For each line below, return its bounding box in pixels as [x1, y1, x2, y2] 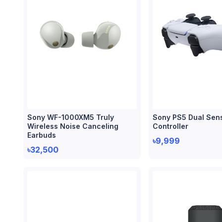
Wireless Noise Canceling [27, 122, 118, 130]
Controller [153, 122, 189, 130]
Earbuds [27, 131, 56, 139]
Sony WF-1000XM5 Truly [27, 113, 114, 121]
